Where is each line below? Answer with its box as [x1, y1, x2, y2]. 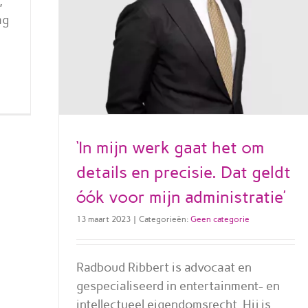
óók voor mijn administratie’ [76, 186, 286, 207]
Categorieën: [138, 214, 190, 224]
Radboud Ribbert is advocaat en [76, 259, 252, 275]
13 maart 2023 [76, 214, 131, 224]
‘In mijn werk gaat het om [76, 137, 265, 157]
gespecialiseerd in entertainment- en [76, 278, 280, 294]
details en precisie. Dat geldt [76, 162, 291, 182]
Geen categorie [190, 214, 250, 224]
